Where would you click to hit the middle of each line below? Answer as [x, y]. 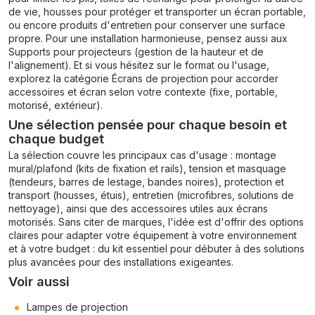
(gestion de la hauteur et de [198, 52]
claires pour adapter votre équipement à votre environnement [153, 235]
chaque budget [56, 139]
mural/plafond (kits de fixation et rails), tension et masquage [147, 168]
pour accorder [243, 78]
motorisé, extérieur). [56, 105]
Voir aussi [39, 281]
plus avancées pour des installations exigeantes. [121, 262]
